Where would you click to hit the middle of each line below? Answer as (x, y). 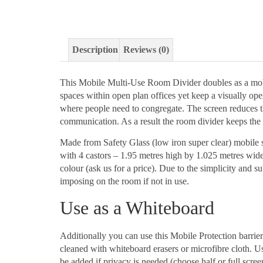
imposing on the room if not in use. (124, 181)
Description (95, 50)
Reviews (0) (146, 50)
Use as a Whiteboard (137, 208)
